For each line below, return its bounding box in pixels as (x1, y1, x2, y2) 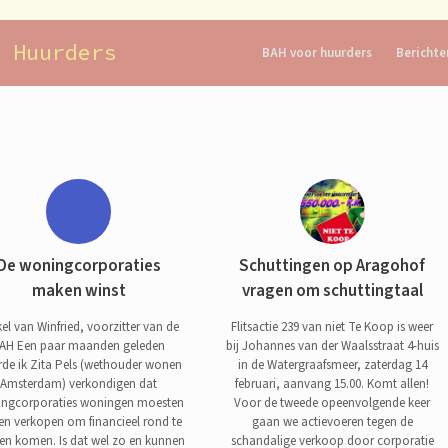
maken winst (31, 279, 126, 303)
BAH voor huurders (262, 43, 372, 62)
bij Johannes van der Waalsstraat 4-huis (225, 336, 439, 355)
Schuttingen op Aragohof (239, 254, 426, 278)
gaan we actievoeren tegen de (251, 412, 413, 431)
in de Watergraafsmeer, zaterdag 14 (237, 355, 427, 374)
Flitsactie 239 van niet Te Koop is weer (231, 317, 434, 336)
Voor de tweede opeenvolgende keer (234, 393, 431, 412)
